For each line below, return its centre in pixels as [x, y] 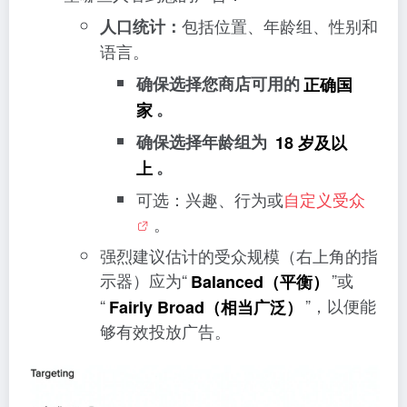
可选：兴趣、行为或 [210, 199]
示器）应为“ [144, 280]
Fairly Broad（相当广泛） [205, 307]
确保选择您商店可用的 [218, 84]
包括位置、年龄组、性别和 [280, 26]
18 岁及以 [311, 142]
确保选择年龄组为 [204, 142]
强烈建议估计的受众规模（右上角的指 [239, 256]
